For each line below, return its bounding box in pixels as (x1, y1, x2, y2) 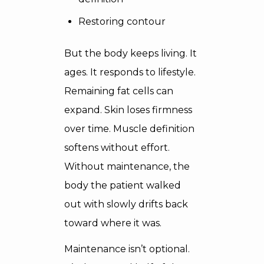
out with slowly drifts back (64, 199, 188, 210)
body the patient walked (64, 180, 181, 191)
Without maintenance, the (64, 161, 190, 172)
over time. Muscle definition (64, 123, 194, 134)
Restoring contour (78, 16, 166, 27)
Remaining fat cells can (64, 85, 173, 97)
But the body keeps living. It (64, 48, 197, 59)
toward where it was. (64, 217, 161, 229)
